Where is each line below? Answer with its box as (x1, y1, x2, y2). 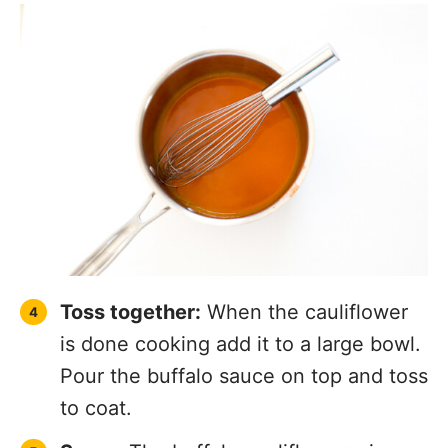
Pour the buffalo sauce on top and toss (60, 343, 428, 368)
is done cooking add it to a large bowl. (60, 311, 421, 336)
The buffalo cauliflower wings (123, 419, 408, 444)
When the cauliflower (201, 279, 408, 304)
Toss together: (60, 279, 201, 304)
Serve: (60, 419, 123, 444)
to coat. (60, 375, 132, 400)
